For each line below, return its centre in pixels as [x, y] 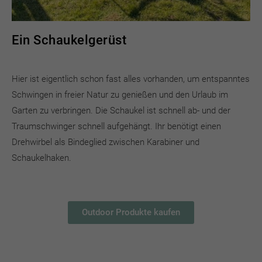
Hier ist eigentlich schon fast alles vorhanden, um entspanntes [131, 79]
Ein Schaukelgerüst [69, 40]
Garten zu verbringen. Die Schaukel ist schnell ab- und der [121, 110]
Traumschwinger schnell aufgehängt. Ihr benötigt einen [116, 126]
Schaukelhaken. [42, 158]
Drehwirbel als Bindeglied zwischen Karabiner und [106, 142]
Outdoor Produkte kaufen [131, 212]
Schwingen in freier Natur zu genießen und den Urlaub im [120, 94]
